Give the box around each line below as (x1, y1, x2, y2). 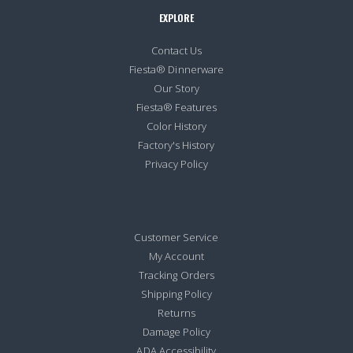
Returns (158, 305, 195, 320)
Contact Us (150, 43, 203, 58)
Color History (146, 118, 207, 133)
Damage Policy (142, 324, 211, 339)
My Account (148, 248, 205, 263)
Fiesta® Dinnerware (128, 61, 225, 76)
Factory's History (138, 137, 215, 152)
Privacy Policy (144, 156, 209, 171)
